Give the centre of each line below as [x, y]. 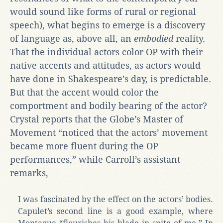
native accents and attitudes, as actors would [105, 65]
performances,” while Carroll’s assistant [95, 159]
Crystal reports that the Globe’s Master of [97, 119]
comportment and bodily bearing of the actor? [109, 106]
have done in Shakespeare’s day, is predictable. [111, 79]
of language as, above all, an [72, 38]
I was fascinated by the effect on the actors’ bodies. [115, 199]
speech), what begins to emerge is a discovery [108, 25]
